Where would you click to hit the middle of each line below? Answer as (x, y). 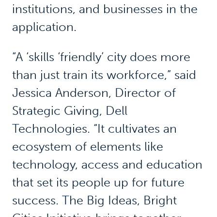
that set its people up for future (98, 182)
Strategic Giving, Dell (70, 110)
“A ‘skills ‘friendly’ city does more (101, 57)
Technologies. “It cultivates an (94, 128)
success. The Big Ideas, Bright (94, 200)
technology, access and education (107, 164)
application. (44, 27)
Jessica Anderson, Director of (94, 93)
